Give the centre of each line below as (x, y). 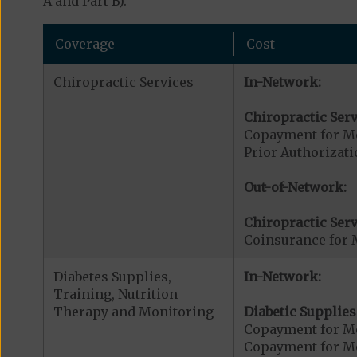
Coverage (84, 43)
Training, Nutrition (115, 294)
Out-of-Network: (295, 187)
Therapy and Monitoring (133, 311)
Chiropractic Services (123, 82)
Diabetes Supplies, (112, 276)
